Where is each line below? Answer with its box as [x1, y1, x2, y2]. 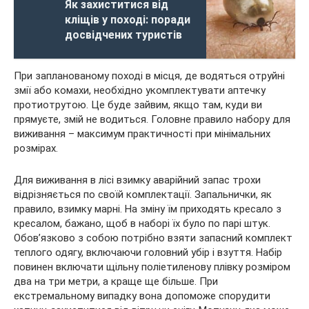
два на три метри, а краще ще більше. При [14, 275, 218, 288]
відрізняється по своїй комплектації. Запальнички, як [14, 188, 272, 201]
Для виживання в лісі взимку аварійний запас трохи [14, 173, 261, 186]
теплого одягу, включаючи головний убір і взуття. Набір [14, 246, 282, 259]
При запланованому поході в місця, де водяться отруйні [14, 69, 285, 82]
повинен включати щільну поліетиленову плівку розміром [14, 260, 290, 273]
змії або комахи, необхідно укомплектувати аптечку [14, 83, 266, 97]
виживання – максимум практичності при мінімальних [14, 127, 270, 140]
